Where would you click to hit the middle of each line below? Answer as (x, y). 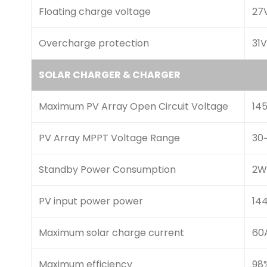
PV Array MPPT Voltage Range (109, 138)
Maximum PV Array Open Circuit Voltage (133, 106)
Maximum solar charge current (111, 233)
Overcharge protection (94, 43)
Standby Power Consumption (107, 170)
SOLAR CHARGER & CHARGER (110, 75)
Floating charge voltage (95, 12)
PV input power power (91, 201)
